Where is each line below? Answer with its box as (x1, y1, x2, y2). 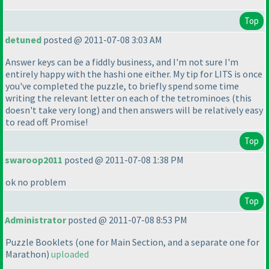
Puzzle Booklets (5, 236, 75, 249)
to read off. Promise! (5, 116, 88, 128)
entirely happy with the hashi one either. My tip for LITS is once (5, 68, 262, 80)
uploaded (51, 248, 89, 261)
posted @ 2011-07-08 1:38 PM (62, 154, 184, 166)
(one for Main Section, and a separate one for (75, 236, 259, 249)
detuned (5, 34, 41, 46)
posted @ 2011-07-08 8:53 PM (66, 214, 187, 226)
